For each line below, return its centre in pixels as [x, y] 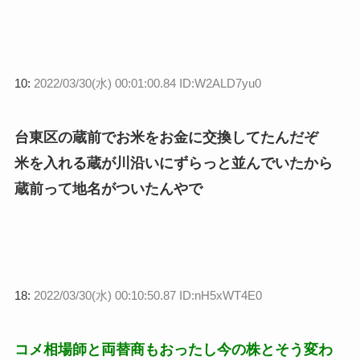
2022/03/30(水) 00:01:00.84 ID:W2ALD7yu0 [147, 84]
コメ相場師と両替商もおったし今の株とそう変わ [173, 350]
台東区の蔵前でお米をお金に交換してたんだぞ [166, 138]
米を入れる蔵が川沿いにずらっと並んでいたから [173, 164]
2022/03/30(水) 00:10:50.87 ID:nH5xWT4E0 [147, 296]
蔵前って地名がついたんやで [108, 189]
